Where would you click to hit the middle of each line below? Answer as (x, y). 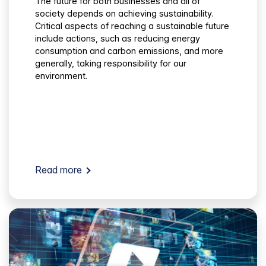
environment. (61, 76)
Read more (58, 170)
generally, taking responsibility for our (111, 64)
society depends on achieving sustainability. (124, 14)
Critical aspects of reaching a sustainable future (132, 26)
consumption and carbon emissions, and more (129, 51)
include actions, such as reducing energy (118, 39)
